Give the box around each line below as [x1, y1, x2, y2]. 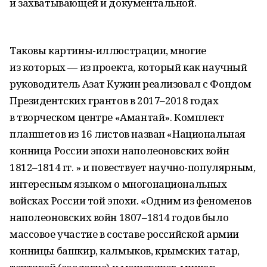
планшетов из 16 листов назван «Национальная [10, 127, 246, 141]
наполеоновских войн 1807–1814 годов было [10, 210, 229, 224]
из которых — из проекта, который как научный [10, 60, 247, 74]
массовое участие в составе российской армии [10, 227, 239, 241]
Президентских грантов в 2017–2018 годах [10, 94, 219, 107]
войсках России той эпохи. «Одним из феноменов [10, 194, 252, 207]
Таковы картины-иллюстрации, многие [10, 44, 206, 57]
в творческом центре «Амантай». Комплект [10, 110, 225, 124]
